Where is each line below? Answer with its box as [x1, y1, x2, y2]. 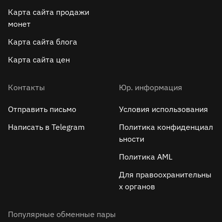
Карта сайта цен [8, 55, 70, 64]
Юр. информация [119, 82, 182, 92]
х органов [119, 181, 155, 191]
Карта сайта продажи [8, 7, 89, 17]
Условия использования [119, 104, 208, 114]
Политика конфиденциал [119, 122, 213, 132]
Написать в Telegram [8, 122, 85, 132]
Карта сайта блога [8, 37, 77, 47]
